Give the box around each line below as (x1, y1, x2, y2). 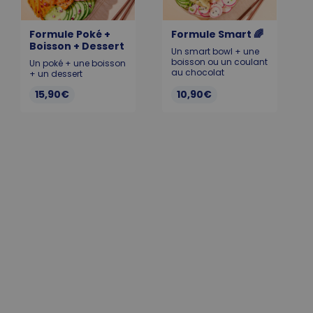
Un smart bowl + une (171, 45, 259, 57)
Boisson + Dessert (29, 39, 124, 53)
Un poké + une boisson (29, 57, 126, 69)
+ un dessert (29, 68, 82, 80)
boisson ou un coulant (171, 56, 268, 68)
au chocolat (171, 66, 224, 78)
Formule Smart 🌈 (171, 27, 263, 41)
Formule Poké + (29, 27, 110, 41)
